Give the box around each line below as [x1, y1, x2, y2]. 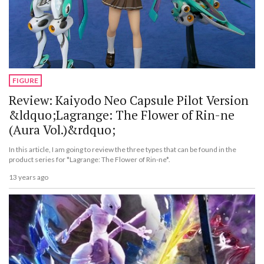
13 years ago [9, 173, 48, 182]
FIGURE [12, 76, 38, 85]
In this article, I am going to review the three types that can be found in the [9, 144, 236, 154]
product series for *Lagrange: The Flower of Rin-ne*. [9, 154, 170, 164]
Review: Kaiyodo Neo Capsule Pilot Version [9, 91, 249, 108]
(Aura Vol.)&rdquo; [9, 121, 115, 138]
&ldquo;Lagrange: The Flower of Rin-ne [9, 106, 235, 123]
